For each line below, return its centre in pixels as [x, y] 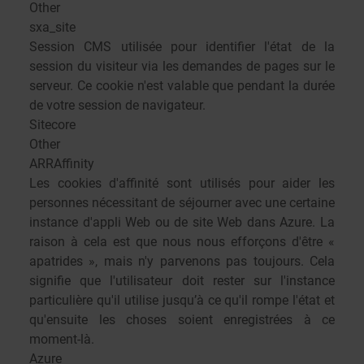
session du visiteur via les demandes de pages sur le [182, 66]
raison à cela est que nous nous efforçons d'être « [182, 242]
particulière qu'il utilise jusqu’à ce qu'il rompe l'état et [182, 300]
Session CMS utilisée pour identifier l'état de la [182, 47]
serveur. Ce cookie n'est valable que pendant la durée [182, 86]
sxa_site [52, 27]
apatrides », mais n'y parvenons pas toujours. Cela [182, 261]
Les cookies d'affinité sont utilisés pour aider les [182, 183]
